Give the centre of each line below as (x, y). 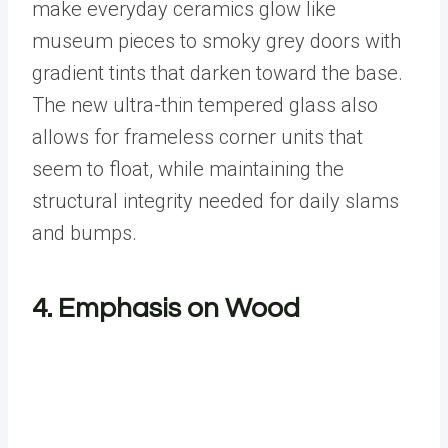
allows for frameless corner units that (197, 136)
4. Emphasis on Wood (166, 308)
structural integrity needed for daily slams (215, 200)
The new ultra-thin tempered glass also (205, 104)
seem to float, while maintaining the (188, 168)
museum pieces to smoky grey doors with (216, 40)
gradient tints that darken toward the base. (217, 72)
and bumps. (87, 232)
